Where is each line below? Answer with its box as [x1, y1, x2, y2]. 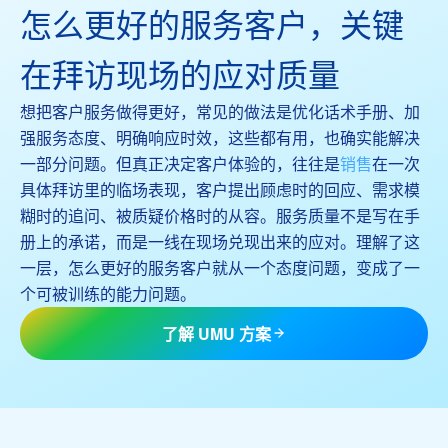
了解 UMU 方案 [161, 321, 271, 345]
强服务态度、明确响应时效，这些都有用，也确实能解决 [20, 125, 420, 149]
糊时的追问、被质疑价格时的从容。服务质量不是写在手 [20, 203, 420, 227]
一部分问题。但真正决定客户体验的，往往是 [20, 151, 340, 175]
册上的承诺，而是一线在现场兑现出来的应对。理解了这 [20, 229, 420, 253]
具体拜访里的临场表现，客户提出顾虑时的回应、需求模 [20, 177, 420, 201]
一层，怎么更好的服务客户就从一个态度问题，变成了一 [20, 255, 420, 279]
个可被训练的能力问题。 [20, 281, 196, 305]
